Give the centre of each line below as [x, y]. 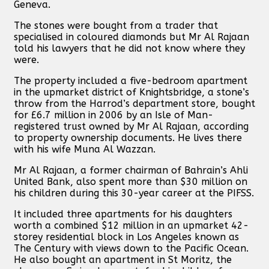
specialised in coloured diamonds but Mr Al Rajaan [131, 37]
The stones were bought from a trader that [116, 25]
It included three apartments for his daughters [123, 214]
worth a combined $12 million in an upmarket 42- [131, 225]
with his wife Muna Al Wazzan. [85, 149]
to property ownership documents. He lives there [128, 138]
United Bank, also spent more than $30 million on [131, 181]
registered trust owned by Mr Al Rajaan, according [131, 126]
